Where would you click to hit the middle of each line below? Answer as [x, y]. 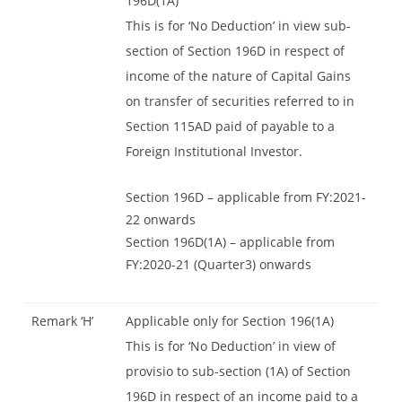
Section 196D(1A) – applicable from [230, 241]
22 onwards [161, 219]
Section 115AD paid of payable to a [230, 126]
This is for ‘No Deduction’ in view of [231, 345]
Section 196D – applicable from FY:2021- [246, 197]
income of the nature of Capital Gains [238, 75]
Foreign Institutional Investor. [214, 151]
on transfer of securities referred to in [240, 100]
